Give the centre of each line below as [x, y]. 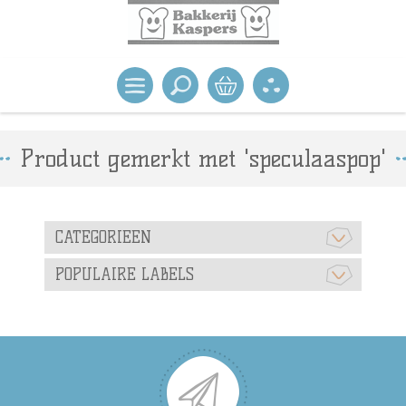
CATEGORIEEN [103, 237]
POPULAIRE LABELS [125, 275]
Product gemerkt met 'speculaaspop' [203, 159]
